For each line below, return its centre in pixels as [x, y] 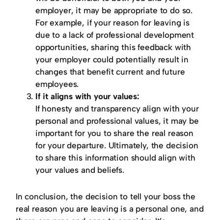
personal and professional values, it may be [117, 121]
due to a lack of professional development [115, 35]
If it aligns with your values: [87, 96]
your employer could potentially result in [112, 60]
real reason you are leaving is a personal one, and [110, 208]
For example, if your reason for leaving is [112, 23]
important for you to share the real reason [114, 133]
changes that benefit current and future [110, 72]
